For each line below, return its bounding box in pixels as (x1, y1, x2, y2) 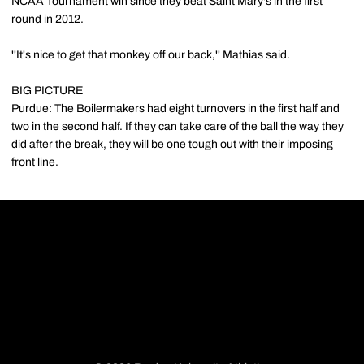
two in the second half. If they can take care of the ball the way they (11, 119, 344, 132)
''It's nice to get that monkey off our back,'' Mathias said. (11, 48, 290, 61)
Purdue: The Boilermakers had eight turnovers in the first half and (11, 102, 340, 115)
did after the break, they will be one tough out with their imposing (11, 137, 333, 150)
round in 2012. (11, 12, 84, 25)
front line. (11, 155, 58, 168)
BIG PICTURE (11, 84, 83, 97)
